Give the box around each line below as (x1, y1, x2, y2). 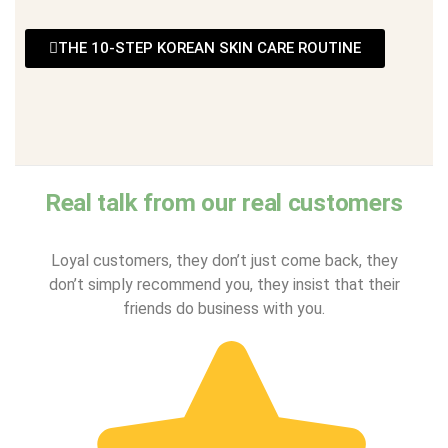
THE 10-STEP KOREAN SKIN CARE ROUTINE (58, 39, 361, 58)
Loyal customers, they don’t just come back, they (50, 251, 398, 270)
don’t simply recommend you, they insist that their (48, 275, 400, 294)
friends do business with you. (123, 299, 325, 318)
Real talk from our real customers (44, 188, 404, 217)
